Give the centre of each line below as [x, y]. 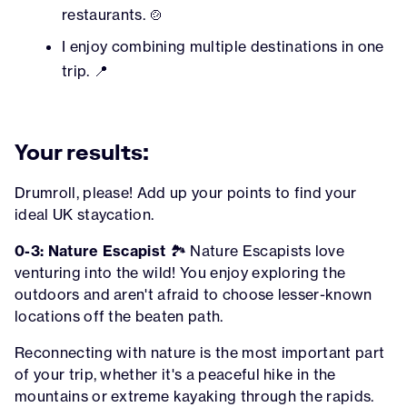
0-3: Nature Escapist [90, 251]
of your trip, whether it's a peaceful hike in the [175, 375]
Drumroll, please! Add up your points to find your [186, 193]
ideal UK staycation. [84, 215]
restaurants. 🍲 [113, 15]
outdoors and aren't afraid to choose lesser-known [194, 295]
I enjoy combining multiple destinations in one [223, 47]
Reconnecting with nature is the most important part [200, 353]
